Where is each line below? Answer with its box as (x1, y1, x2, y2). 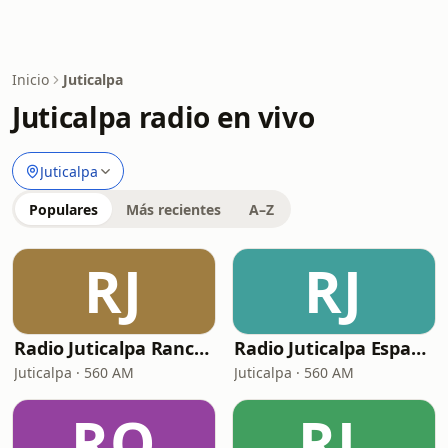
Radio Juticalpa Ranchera (194, 336, 210, 360)
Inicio (12, 70, 49, 89)
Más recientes (126, 200, 221, 219)
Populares (29, 200, 98, 219)
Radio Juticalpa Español (411, 336, 427, 360)
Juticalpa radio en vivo (12, 98, 315, 136)
